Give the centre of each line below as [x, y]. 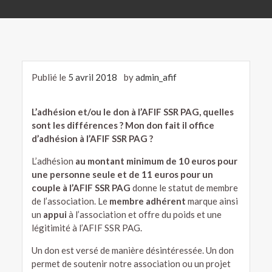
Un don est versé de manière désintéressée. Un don [132, 250]
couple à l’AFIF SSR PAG [81, 188]
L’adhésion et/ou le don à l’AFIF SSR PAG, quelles [132, 112]
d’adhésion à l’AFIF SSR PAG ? [92, 139]
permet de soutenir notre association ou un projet [131, 264]
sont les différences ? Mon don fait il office [123, 125]
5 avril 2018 [92, 77]
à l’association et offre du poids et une [144, 215]
